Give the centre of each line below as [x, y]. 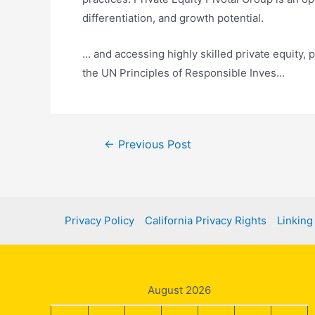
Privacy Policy [99, 220]
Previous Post [153, 144]
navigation [110, 163]
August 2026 [179, 290]
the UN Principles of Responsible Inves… [184, 73]
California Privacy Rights [206, 220]
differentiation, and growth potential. [173, 18]
